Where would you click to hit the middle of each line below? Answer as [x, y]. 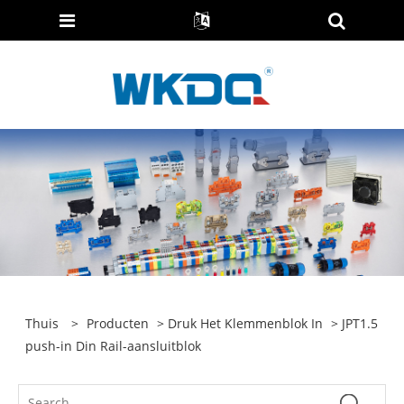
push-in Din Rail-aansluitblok [114, 346]
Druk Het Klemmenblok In [246, 324]
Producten [118, 324]
